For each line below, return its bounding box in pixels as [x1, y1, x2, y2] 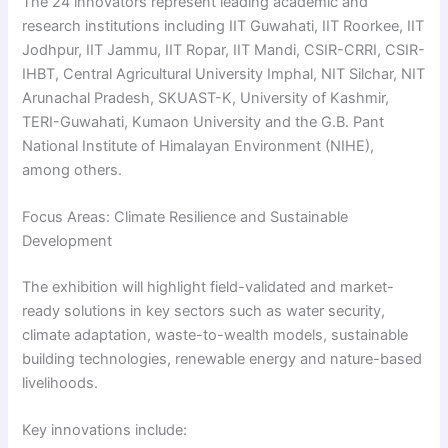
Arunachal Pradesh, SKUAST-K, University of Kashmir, [22, 88, 390, 107]
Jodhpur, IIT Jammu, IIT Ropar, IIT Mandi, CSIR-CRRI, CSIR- [22, 40, 426, 59]
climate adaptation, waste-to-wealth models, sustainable [22, 325, 409, 344]
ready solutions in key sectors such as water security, [22, 301, 386, 320]
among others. [22, 160, 123, 179]
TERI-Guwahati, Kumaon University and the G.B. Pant [22, 112, 385, 131]
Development [22, 231, 113, 250]
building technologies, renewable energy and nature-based [22, 349, 423, 368]
